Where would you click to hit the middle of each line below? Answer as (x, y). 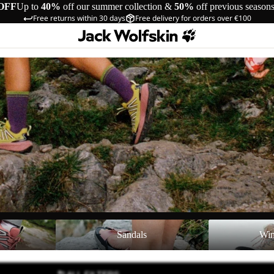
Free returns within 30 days (79, 18)
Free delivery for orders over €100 (193, 18)
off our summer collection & (119, 6)
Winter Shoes (234, 224)
